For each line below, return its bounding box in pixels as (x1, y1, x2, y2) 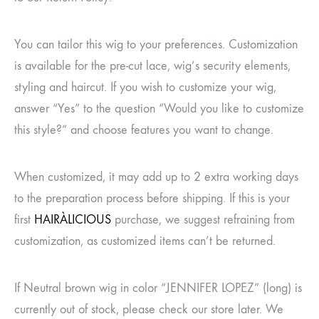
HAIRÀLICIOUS (34, 211, 111, 227)
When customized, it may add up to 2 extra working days (14, 169, 298, 184)
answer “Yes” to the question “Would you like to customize (14, 100, 304, 116)
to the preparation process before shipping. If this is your (14, 190, 290, 206)
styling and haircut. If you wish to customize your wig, (14, 79, 276, 95)
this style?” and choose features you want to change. (14, 122, 273, 137)
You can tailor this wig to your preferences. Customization (14, 36, 298, 52)
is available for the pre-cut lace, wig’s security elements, (14, 58, 291, 73)
